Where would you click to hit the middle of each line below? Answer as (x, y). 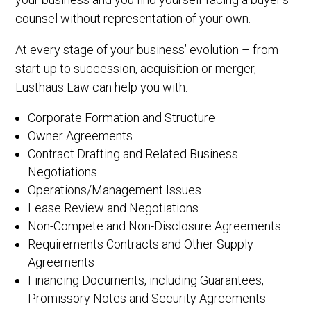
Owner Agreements (81, 136)
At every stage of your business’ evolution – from (147, 50)
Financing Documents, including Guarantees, (146, 280)
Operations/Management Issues (115, 190)
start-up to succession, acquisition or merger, (136, 68)
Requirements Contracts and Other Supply (141, 244)
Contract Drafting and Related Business (133, 154)
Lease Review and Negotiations (114, 208)
